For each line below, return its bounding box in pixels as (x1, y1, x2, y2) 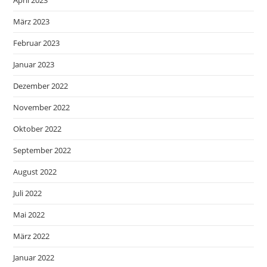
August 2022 (13, 166, 57, 177)
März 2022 (13, 231, 50, 241)
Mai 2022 (13, 209, 45, 220)
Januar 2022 (13, 252, 55, 263)
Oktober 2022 (13, 123, 62, 134)
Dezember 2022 (13, 80, 69, 91)
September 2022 (13, 145, 72, 156)
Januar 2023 (13, 59, 55, 70)
